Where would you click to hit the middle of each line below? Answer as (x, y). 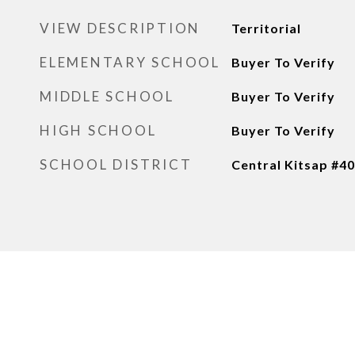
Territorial (266, 28)
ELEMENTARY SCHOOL (130, 62)
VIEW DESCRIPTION (120, 28)
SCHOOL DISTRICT (116, 164)
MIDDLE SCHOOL (107, 96)
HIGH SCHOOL (98, 130)
